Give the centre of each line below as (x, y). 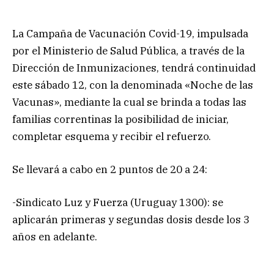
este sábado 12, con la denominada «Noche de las (133, 85)
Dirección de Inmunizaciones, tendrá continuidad (134, 68)
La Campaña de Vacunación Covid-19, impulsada (130, 33)
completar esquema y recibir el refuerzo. (112, 136)
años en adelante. (55, 237)
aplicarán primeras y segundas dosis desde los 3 (131, 220)
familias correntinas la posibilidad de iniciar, (120, 119)
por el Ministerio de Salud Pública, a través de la (128, 50)
